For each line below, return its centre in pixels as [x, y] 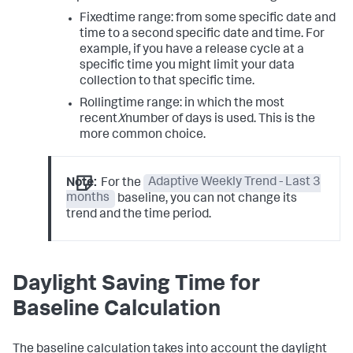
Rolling [98, 104]
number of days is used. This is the [220, 119]
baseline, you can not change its [206, 199]
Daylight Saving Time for [136, 285]
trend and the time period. [139, 215]
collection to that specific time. [167, 82]
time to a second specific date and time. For [202, 34]
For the [122, 183]
